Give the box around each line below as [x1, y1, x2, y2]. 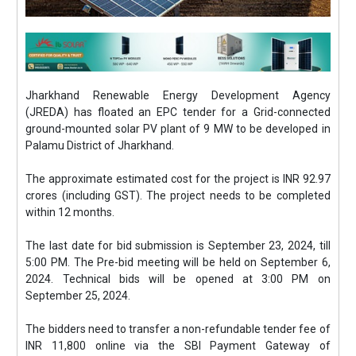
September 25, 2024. [25, 289, 131, 302]
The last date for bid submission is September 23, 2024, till [25, 239, 331, 252]
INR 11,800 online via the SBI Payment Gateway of [25, 339, 331, 352]
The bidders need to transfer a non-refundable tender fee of [25, 323, 331, 335]
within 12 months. [25, 206, 115, 219]
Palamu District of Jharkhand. [25, 139, 175, 152]
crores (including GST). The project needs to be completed [25, 189, 331, 202]
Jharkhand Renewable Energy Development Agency [25, 89, 331, 102]
